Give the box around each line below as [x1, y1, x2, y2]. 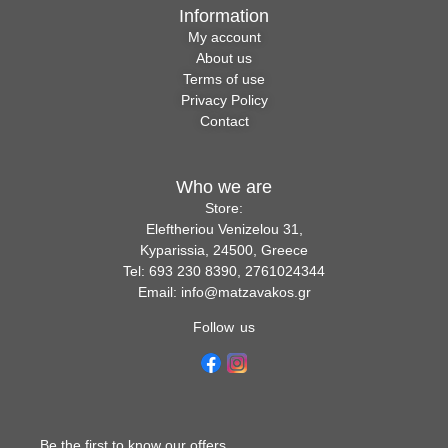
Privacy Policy [180, 92, 268, 109]
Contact [199, 113, 249, 130]
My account [187, 29, 261, 46]
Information [179, 6, 269, 27]
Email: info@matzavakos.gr [137, 283, 311, 300]
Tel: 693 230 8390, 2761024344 [123, 262, 325, 279]
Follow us [193, 319, 255, 336]
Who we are [176, 176, 272, 197]
